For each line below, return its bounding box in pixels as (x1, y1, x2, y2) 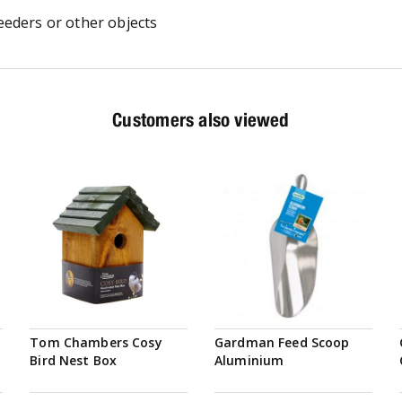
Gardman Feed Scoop (214, 333, 350, 351)
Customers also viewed (112, 109, 290, 131)
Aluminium (214, 351, 284, 369)
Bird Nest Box (30, 351, 118, 369)
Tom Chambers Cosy (30, 333, 162, 351)
